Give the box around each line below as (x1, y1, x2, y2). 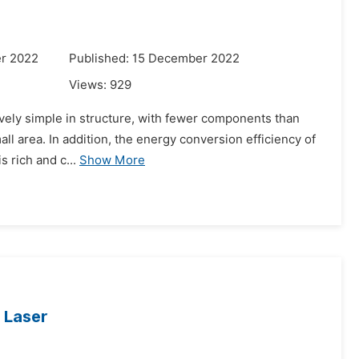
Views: (69, 78, 110, 92)
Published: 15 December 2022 (69, 51, 240, 66)
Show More (79, 153, 145, 167)
